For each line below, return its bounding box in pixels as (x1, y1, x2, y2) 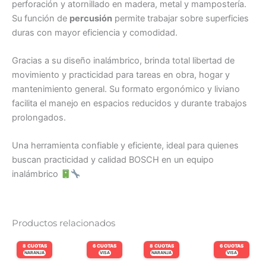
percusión (69, 12, 112, 24)
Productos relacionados (12, 217, 115, 229)
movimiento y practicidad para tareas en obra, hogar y (12, 69, 230, 81)
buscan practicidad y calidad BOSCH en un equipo (12, 154, 214, 166)
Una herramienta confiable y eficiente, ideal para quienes (12, 140, 239, 151)
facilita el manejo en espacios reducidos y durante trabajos (12, 98, 247, 109)
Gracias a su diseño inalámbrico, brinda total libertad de (12, 55, 235, 66)
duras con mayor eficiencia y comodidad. (12, 27, 178, 38)
